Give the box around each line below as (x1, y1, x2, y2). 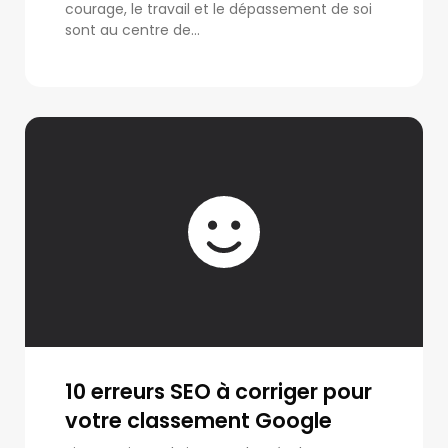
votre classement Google (65, 405, 332, 435)
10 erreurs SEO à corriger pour (65, 376, 372, 406)
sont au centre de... (65, 19, 200, 40)
